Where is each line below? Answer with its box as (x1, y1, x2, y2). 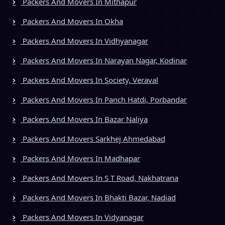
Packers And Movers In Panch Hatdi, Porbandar (21, 94, 187, 104)
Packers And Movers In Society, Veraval (21, 74, 158, 85)
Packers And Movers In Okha (21, 16, 123, 26)
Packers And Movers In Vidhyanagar (21, 35, 148, 46)
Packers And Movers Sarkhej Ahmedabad (21, 133, 165, 144)
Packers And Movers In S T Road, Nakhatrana (21, 172, 178, 183)
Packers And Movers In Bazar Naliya (21, 114, 148, 124)
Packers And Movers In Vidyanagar (21, 211, 144, 222)
